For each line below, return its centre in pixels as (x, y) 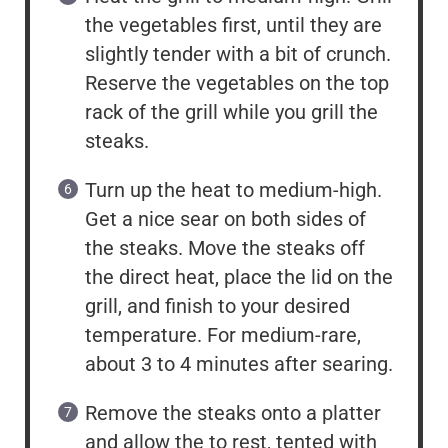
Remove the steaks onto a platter (233, 413)
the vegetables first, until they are (233, 25)
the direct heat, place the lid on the (239, 277)
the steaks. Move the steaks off (225, 248)
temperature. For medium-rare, (223, 335)
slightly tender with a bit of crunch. (238, 54)
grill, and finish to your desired (217, 306)
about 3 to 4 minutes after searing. (239, 364)
